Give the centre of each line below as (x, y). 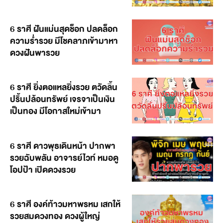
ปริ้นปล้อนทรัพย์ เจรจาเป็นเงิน (62, 100)
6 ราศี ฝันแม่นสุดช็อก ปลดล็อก (64, 29)
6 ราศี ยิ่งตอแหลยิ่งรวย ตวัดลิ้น (64, 88)
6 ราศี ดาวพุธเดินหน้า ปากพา (63, 146)
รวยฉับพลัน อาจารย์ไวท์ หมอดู (64, 158)
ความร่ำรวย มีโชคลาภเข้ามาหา (64, 41)
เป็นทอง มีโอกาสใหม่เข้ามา (56, 111)
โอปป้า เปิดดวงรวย (43, 170)
